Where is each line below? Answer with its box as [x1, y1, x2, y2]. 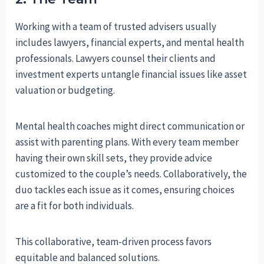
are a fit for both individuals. [15, 199, 134, 213]
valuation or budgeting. [15, 84, 115, 97]
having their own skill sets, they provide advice [15, 151, 213, 165]
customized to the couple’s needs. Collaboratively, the [15, 167, 247, 181]
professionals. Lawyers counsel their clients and [15, 52, 216, 65]
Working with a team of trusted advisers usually [15, 20, 217, 34]
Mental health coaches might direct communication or [15, 120, 245, 133]
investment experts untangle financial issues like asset [15, 68, 247, 81]
